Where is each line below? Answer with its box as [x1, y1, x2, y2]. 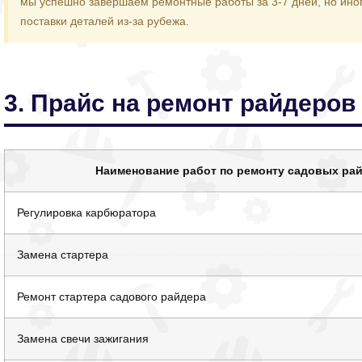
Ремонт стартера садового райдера [17, 290, 207, 304]
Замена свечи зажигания [17, 332, 149, 346]
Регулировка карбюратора [17, 206, 157, 220]
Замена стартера [17, 248, 109, 262]
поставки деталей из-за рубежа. [20, 15, 190, 28]
